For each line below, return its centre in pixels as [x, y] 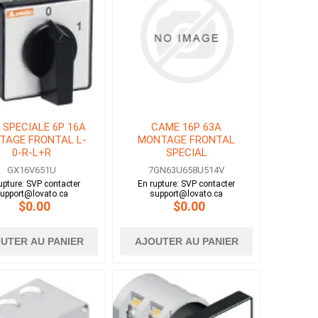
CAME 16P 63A [187, 127]
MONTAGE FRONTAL [187, 140]
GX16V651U [32, 170]
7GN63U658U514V [187, 170]
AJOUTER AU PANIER [186, 242]
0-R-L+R [32, 153]
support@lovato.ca [187, 194]
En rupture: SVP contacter [187, 184]
